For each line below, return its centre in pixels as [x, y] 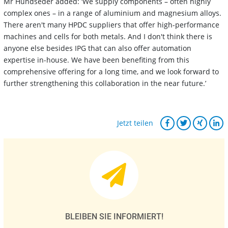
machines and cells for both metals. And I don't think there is [108, 36]
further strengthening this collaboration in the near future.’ [105, 83]
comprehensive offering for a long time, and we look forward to [111, 71]
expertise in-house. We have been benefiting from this [96, 60]
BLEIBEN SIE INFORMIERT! [114, 216]
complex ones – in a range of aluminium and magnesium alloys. [112, 13]
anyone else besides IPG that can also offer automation [97, 48]
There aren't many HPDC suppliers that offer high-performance [111, 24]
